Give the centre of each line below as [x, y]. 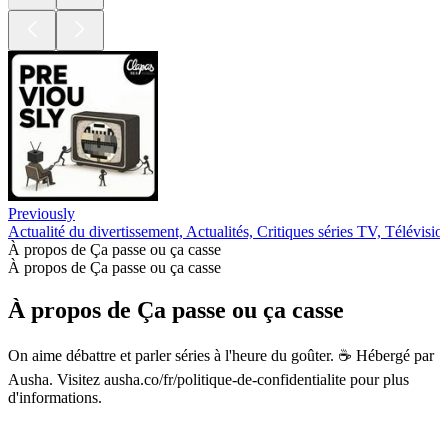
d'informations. [55, 397]
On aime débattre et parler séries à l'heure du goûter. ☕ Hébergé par [221, 355]
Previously [41, 214]
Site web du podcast [71, 415]
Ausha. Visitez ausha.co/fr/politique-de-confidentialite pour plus [208, 379]
